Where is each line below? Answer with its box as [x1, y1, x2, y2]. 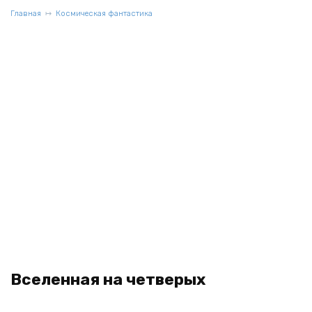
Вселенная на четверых [10, 270, 205, 289]
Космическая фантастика [56, 9, 153, 18]
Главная [10, 9, 41, 18]
